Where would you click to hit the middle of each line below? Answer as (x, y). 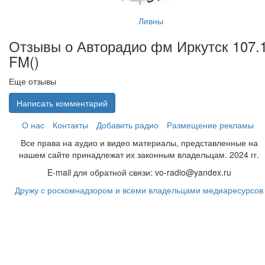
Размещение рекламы (210, 125)
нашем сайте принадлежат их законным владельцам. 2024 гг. (139, 154)
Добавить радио (127, 125)
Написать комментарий (62, 103)
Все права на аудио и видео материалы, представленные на (139, 143)
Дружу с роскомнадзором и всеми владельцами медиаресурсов (139, 190)
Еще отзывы (33, 81)
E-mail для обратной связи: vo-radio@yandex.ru (139, 172)
